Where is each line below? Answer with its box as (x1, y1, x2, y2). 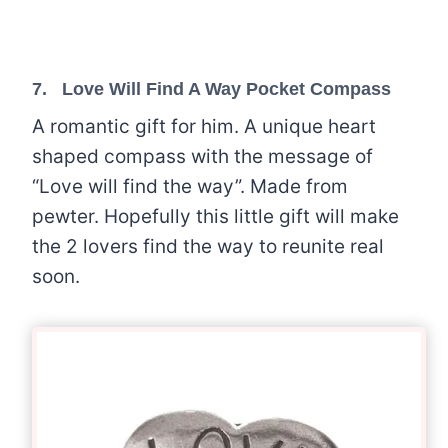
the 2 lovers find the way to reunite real (32, 234, 384, 258)
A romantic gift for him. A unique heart (32, 114, 376, 138)
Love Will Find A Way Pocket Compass (62, 78, 391, 99)
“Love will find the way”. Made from (32, 174, 348, 198)
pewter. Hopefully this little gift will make (32, 204, 399, 228)
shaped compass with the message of (32, 144, 373, 168)
